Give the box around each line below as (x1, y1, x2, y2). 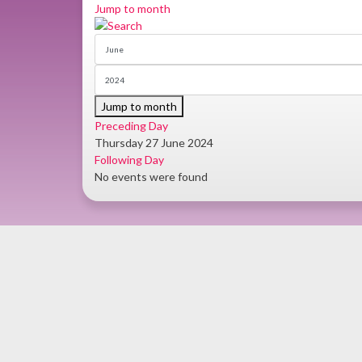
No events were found (95, 170, 208, 183)
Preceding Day (95, 119, 168, 133)
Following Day (95, 153, 164, 166)
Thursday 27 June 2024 (95, 136, 213, 149)
